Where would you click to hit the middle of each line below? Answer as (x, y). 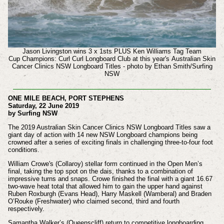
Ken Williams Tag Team (167, 51)
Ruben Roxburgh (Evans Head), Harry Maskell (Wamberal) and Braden (109, 193)
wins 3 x (85, 51)
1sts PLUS (115, 51)
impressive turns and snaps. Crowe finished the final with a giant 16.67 (110, 178)
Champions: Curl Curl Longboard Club (77, 59)
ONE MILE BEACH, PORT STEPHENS (67, 98)
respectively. (26, 208)
